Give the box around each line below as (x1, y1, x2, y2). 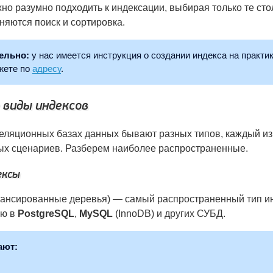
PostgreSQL (18, 208, 74, 219)
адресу (32, 63, 61, 74)
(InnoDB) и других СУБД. (113, 208, 225, 219)
